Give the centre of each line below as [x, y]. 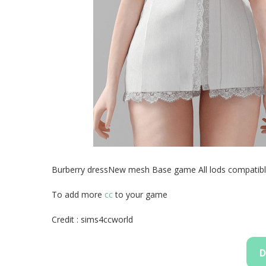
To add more [78, 194]
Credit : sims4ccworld [92, 219]
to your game [140, 194]
